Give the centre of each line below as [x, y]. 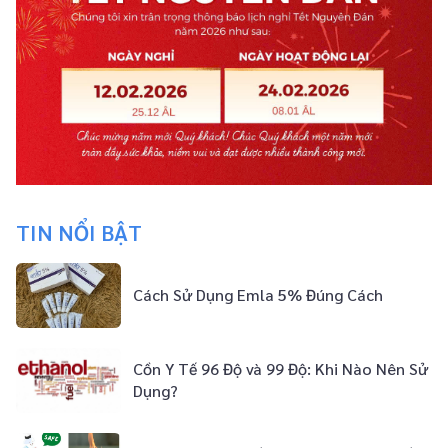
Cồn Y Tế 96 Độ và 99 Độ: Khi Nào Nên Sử [280, 369]
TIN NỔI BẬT [79, 231]
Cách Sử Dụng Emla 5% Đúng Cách [258, 295]
